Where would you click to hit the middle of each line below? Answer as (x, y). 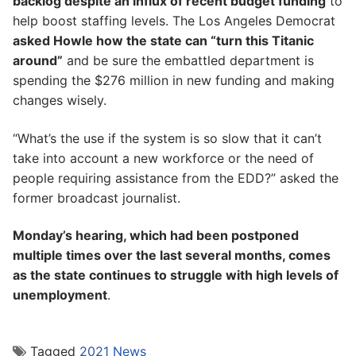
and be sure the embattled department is (188, 61)
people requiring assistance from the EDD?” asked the (176, 178)
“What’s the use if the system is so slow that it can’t (167, 138)
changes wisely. (64, 101)
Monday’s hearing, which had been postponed (156, 236)
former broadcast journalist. (97, 197)
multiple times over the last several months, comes (172, 255)
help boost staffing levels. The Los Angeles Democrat (174, 21)
